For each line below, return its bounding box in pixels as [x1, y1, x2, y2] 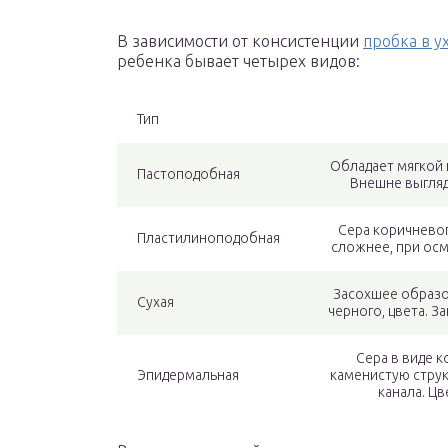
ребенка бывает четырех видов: [117, 52, 360, 71]
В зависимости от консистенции [117, 32, 363, 51]
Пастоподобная [137, 166, 240, 183]
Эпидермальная [137, 367, 239, 384]
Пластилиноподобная [137, 230, 280, 247]
